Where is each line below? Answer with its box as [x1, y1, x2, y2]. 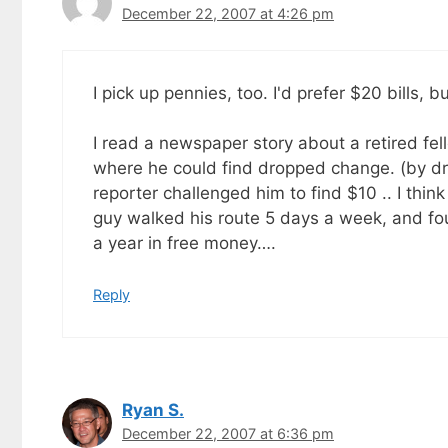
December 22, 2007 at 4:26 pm [122, 5, 334, 23]
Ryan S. [122, 399, 184, 420]
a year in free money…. [93, 233, 276, 254]
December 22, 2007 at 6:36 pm [122, 424, 334, 442]
